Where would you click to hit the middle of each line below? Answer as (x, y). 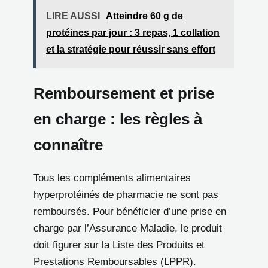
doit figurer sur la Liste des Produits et (119, 245)
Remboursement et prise (124, 93)
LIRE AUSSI (73, 16)
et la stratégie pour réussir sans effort (131, 49)
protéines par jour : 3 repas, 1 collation (133, 32)
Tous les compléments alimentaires (112, 178)
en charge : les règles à (118, 119)
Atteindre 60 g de (144, 16)
